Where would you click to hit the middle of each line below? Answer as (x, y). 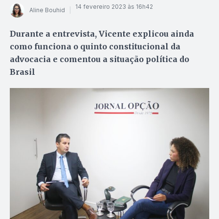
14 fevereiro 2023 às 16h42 (114, 7)
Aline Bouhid (47, 10)
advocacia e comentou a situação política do (99, 59)
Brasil (22, 72)
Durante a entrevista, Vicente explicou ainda (102, 33)
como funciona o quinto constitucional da (95, 46)
